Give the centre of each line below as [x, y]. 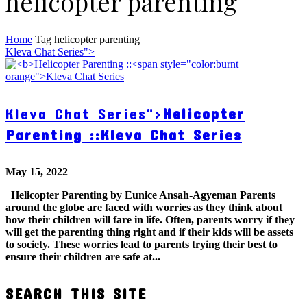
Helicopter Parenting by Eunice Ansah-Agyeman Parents [140, 195]
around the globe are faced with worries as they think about [144, 207]
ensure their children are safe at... [83, 256]
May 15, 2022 [37, 171]
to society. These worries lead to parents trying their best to [142, 244]
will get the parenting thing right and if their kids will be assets [149, 232]
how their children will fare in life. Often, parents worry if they [150, 219]
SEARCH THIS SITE [76, 293]
